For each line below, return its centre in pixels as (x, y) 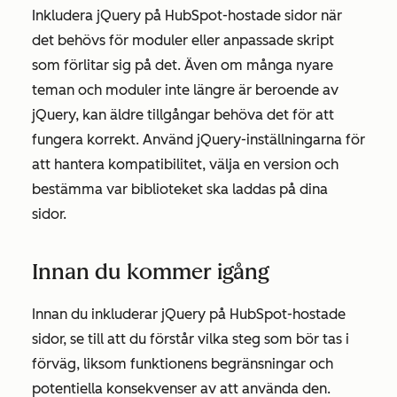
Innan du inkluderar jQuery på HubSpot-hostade (189, 314)
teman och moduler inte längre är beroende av (185, 90)
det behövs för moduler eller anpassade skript (183, 40)
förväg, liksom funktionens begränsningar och (183, 364)
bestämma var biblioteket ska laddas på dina (180, 189)
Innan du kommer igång (151, 272)
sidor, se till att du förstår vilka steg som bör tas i (191, 339)
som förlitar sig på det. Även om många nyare (183, 65)
